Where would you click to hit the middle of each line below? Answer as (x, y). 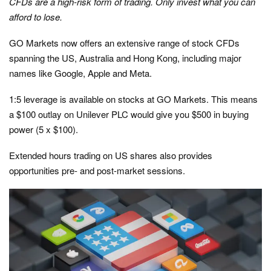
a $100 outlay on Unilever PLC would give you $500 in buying (129, 114)
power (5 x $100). (44, 129)
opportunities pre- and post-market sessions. (97, 170)
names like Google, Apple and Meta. (80, 73)
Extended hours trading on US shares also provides (111, 155)
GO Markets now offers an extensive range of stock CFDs (124, 43)
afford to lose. (36, 17)
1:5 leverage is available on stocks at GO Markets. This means (133, 99)
